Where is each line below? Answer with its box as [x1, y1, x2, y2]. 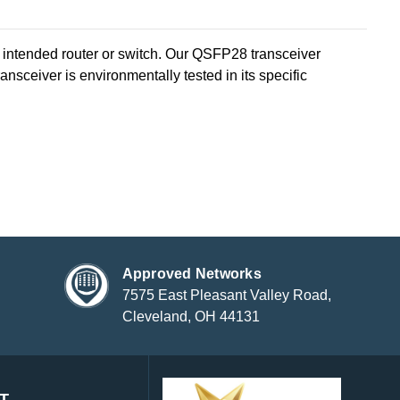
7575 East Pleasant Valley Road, [121, 287, 331, 304]
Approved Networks [121, 266, 262, 282]
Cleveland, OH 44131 [121, 309, 260, 325]
